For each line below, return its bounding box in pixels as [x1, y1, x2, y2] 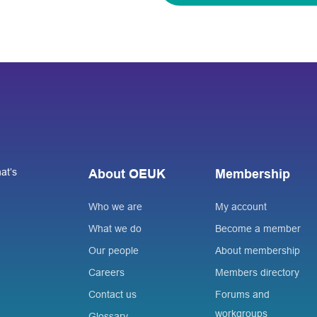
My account [214, 200, 267, 212]
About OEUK [88, 166, 166, 181]
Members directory [214, 266, 299, 278]
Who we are [88, 200, 143, 212]
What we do [88, 222, 142, 234]
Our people [88, 244, 139, 256]
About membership [214, 244, 300, 256]
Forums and [214, 288, 270, 300]
